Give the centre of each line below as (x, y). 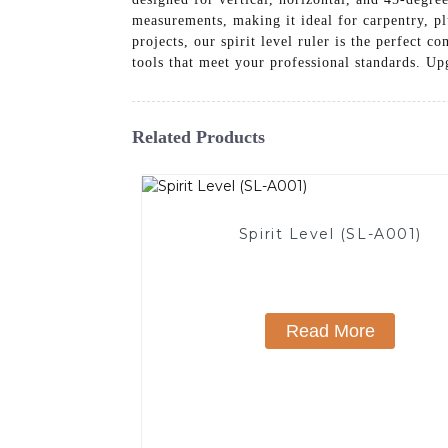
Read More (330, 330)
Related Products (198, 136)
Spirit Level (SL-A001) (330, 233)
